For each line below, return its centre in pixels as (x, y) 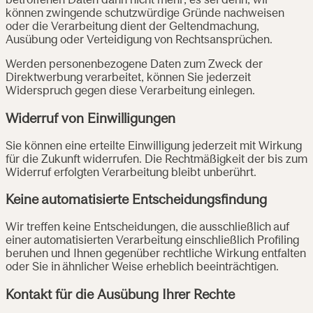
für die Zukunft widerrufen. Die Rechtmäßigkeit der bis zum (156, 160)
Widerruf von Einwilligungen (90, 120)
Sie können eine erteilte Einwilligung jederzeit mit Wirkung (154, 146)
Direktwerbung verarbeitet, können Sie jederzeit (128, 79)
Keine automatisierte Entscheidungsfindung (136, 201)
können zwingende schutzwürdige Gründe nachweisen (145, 14)
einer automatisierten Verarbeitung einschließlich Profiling (152, 241)
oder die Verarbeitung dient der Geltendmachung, (132, 28)
